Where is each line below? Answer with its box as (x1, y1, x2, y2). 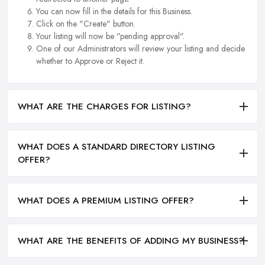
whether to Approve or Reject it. (36, 55, 144, 67)
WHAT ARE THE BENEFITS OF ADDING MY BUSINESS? (18, 234, 244, 248)
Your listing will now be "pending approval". (36, 30, 185, 43)
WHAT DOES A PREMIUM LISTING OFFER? (18, 193, 194, 207)
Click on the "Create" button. (36, 18, 135, 30)
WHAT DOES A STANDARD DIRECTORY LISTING (18, 140, 215, 154)
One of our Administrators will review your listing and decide (36, 43, 245, 55)
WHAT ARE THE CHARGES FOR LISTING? (18, 100, 191, 114)
